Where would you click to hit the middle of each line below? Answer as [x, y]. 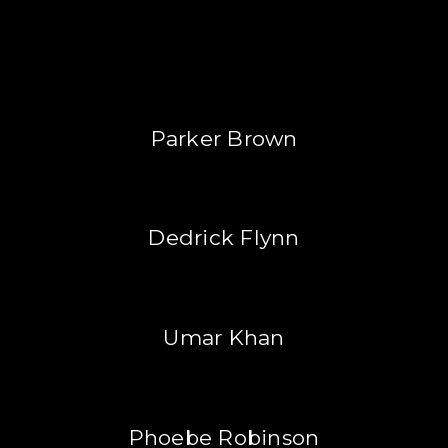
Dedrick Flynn [224, 238]
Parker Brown [224, 138]
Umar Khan [224, 338]
